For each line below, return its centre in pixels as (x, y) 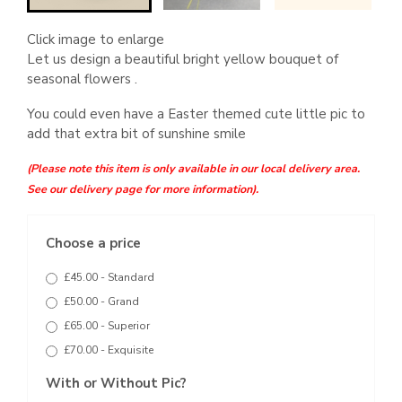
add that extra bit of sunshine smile (138, 133)
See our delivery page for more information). (143, 189)
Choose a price (93, 243)
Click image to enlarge (96, 39)
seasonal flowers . (82, 79)
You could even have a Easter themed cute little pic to (196, 114)
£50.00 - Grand (101, 301)
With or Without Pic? (116, 383)
